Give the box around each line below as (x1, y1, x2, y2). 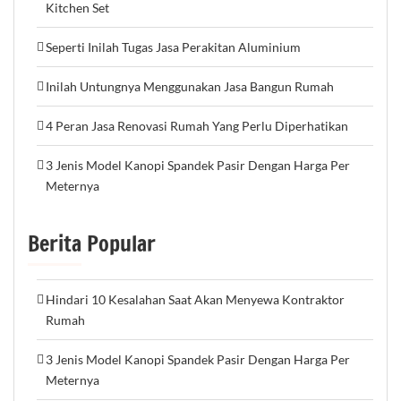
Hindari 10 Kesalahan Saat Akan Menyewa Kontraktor (46, 292, 345, 308)
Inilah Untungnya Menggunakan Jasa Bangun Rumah (46, 79, 334, 95)
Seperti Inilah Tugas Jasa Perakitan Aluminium (46, 39, 301, 55)
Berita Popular (28, 228, 156, 260)
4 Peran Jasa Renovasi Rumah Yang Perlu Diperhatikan (46, 118, 348, 134)
